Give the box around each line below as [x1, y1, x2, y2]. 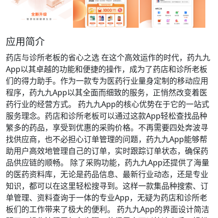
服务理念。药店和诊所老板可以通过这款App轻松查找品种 [6, 110, 207, 121]
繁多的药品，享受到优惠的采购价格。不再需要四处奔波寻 [6, 122, 208, 133]
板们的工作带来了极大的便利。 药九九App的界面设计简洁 [6, 204, 209, 215]
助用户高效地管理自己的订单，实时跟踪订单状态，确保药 [6, 145, 208, 156]
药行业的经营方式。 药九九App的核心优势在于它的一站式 [6, 99, 209, 109]
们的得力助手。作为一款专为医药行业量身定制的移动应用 [6, 75, 208, 86]
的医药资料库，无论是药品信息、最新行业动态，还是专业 [6, 169, 208, 180]
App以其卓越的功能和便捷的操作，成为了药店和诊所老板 [6, 64, 207, 74]
